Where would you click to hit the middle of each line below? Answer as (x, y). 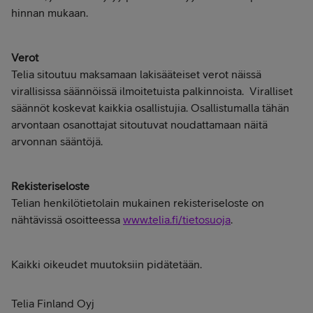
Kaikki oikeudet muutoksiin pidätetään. (107, 264)
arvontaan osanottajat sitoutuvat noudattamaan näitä (139, 125)
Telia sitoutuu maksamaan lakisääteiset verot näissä (136, 74)
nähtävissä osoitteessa (66, 220)
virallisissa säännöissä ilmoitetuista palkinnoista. (128, 91)
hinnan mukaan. (50, 13)
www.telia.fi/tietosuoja (177, 220)
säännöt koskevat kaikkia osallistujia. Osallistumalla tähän (150, 108)
